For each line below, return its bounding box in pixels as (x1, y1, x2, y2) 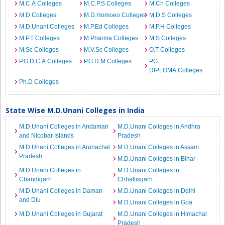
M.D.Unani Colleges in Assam (118, 144, 199, 151)
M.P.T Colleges (19, 35, 60, 42)
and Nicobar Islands (19, 132, 74, 139)
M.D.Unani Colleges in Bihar (118, 155, 195, 162)
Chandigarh (19, 176, 52, 183)
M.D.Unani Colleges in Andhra (118, 123, 200, 130)
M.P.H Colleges (149, 23, 191, 30)
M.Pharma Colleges (84, 35, 139, 42)
